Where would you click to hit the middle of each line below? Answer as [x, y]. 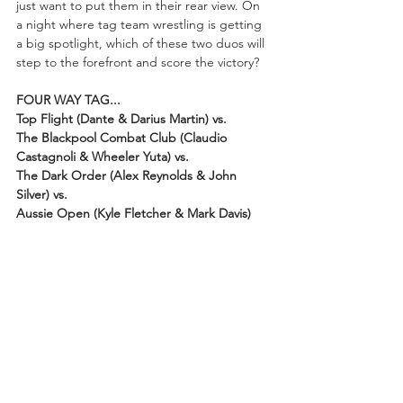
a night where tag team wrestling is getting [141, 24]
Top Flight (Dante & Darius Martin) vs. [123, 118]
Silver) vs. [42, 194]
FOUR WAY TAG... [68, 99]
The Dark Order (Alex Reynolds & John [128, 175]
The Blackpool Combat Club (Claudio [123, 137]
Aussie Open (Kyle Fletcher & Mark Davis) [134, 213]
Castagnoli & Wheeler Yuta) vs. [104, 156]
